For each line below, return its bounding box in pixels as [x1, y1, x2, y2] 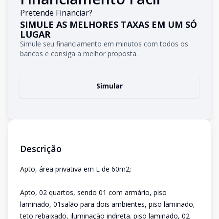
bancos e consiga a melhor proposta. [20, 49, 138, 58]
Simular [96, 81, 123, 90]
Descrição [20, 143, 62, 154]
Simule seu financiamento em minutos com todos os [20, 39, 188, 48]
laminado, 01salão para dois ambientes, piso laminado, [20, 199, 195, 209]
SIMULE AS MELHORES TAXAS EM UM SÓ [20, 19, 197, 30]
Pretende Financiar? [20, 7, 92, 18]
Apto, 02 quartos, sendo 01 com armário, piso [20, 188, 167, 197]
